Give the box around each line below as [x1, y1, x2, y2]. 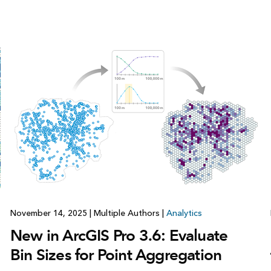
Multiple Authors [91, 208, 162, 219]
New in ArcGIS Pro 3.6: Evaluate [10, 226, 228, 246]
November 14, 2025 [10, 208, 90, 219]
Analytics [166, 208, 202, 219]
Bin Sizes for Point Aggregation [10, 245, 222, 265]
